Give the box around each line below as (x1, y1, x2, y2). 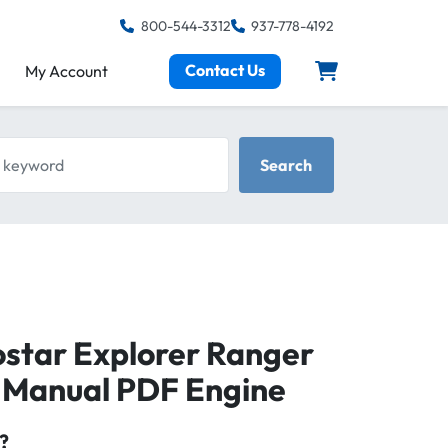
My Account (25, 61, 109, 81)
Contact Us (185, 59, 266, 80)
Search (260, 155, 313, 175)
